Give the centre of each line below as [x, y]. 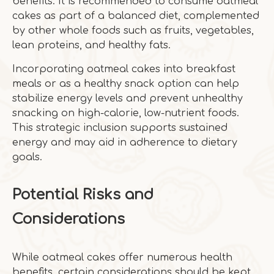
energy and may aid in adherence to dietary [125, 143]
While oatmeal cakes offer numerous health [122, 257]
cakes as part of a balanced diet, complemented [136, 16]
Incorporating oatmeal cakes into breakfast [124, 69]
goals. [27, 157]
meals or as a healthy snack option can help [126, 84]
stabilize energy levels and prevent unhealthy [128, 98]
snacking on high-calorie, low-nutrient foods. [126, 113]
